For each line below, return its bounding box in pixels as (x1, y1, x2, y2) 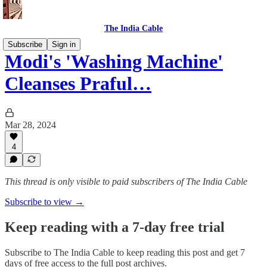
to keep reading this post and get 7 (114, 247, 245, 257)
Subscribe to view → (5, 197, 84, 207)
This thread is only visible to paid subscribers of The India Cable (5, 176, 247, 187)
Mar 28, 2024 (5, 119, 56, 130)
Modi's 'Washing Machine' (5, 51, 223, 73)
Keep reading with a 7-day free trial (5, 219, 225, 235)
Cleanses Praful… (5, 73, 151, 95)
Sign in (52, 40, 76, 49)
